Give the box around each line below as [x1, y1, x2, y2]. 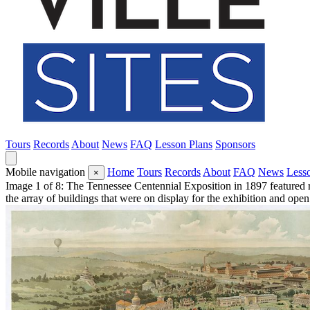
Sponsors [215, 138, 255, 150]
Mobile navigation [6, 166, 85, 178]
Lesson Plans [155, 138, 212, 150]
